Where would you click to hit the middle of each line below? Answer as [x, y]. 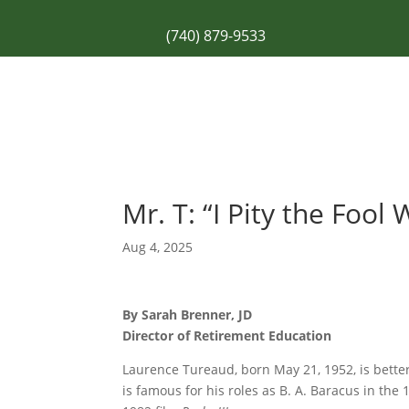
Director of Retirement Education [227, 336]
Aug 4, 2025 [158, 247]
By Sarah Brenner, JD [188, 315]
